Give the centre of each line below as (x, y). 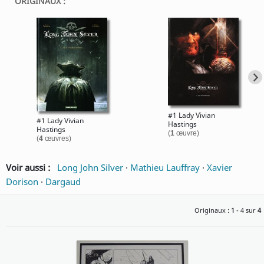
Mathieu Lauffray (165, 168)
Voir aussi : (30, 168)
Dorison (22, 182)
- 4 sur (246, 210)
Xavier (220, 168)
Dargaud (63, 182)
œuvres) (57, 139)
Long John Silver (90, 168)
